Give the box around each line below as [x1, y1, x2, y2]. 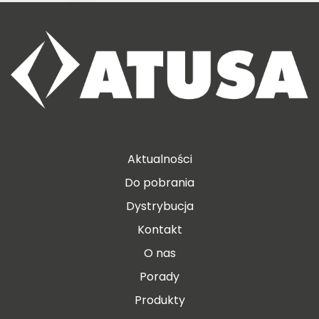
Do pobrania [125, 174, 194, 191]
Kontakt [137, 221, 182, 238]
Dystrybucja [125, 197, 194, 214]
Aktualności [127, 150, 192, 167]
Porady [140, 268, 179, 285]
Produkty [134, 291, 185, 308]
